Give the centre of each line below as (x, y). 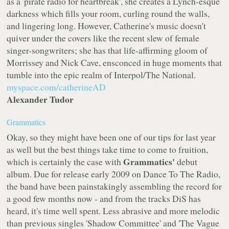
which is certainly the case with (65, 162)
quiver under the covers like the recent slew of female (103, 38)
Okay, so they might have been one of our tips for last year (111, 137)
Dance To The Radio (181, 174)
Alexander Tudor (40, 99)
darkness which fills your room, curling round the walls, (108, 14)
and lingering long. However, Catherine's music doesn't (107, 26)
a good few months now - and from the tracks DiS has (104, 199)
